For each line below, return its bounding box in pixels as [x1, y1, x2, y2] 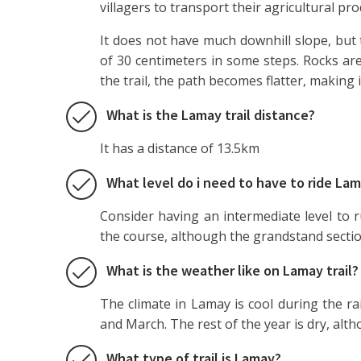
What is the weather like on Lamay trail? [106, 260, 359, 280]
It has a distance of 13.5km [99, 139, 259, 157]
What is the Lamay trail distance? [106, 105, 315, 124]
